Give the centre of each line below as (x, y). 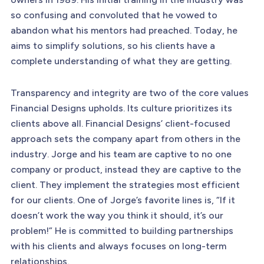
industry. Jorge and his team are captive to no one (121, 154)
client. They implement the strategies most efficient (125, 184)
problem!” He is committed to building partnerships (122, 230)
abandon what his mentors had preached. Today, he (124, 30)
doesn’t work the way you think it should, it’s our (117, 215)
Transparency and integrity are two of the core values (129, 93)
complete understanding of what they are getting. (121, 61)
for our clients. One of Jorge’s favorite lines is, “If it (123, 200)
